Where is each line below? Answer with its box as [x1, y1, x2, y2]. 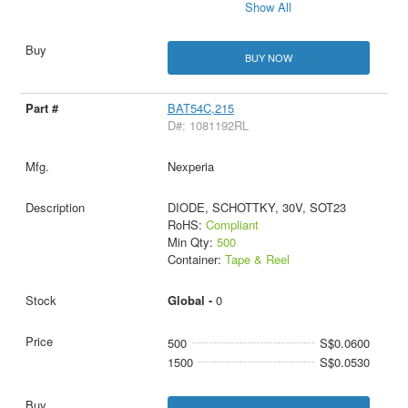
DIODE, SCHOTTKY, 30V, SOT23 [167, 199, 346, 217]
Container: [167, 250, 225, 269]
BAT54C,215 [167, 99, 234, 117]
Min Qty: [167, 233, 217, 251]
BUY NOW [244, 50, 292, 65]
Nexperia [167, 158, 214, 176]
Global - [167, 291, 216, 310]
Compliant [205, 216, 259, 234]
